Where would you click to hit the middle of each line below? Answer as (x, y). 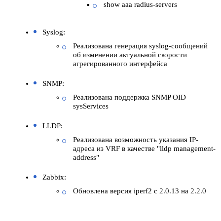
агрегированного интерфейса (120, 63)
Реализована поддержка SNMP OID (129, 97)
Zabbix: (54, 177)
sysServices (91, 106)
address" (86, 157)
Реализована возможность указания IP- (136, 139)
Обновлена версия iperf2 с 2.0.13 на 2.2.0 (140, 191)
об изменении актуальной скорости (130, 55)
